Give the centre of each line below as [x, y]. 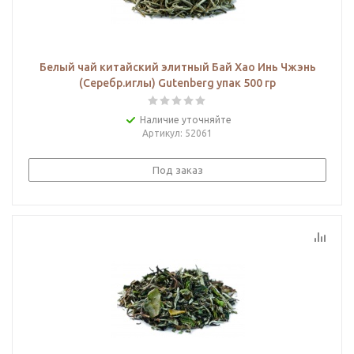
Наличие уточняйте [185, 120]
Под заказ [177, 170]
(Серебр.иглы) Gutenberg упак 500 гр [177, 83]
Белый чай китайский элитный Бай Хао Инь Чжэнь [177, 67]
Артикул [161, 133]
